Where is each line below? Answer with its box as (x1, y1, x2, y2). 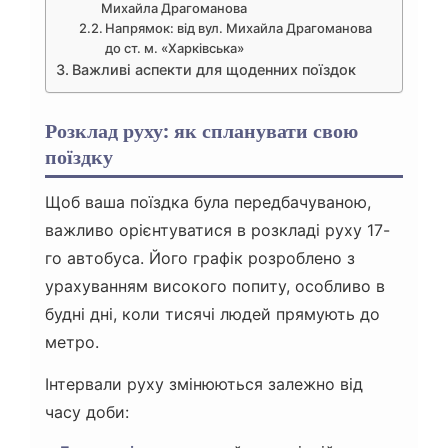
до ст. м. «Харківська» (105, 39, 245, 56)
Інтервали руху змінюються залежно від (45, 373, 363, 394)
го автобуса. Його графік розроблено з (45, 247, 355, 268)
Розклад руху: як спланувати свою (45, 118, 358, 143)
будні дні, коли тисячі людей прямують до (45, 303, 380, 324)
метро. (45, 331, 99, 352)
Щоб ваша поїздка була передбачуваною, (45, 191, 371, 212)
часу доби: (45, 401, 129, 422)
